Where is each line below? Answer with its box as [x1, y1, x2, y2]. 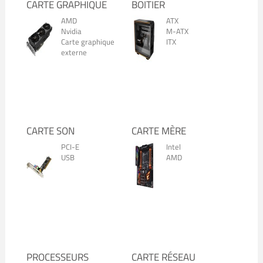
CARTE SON [26, 123, 75, 139]
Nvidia [60, 25, 82, 37]
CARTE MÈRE [131, 123, 186, 139]
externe [60, 46, 87, 58]
